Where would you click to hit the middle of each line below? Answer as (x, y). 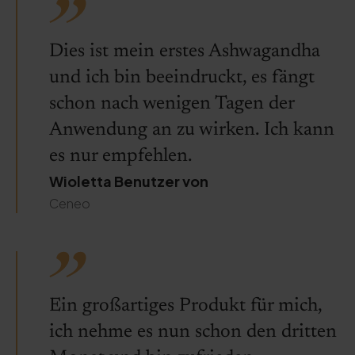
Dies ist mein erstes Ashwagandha (185, 52)
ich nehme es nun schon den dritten (193, 332)
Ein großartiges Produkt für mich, (185, 306)
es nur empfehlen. (121, 156)
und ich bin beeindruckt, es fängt (182, 78)
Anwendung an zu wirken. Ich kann (192, 130)
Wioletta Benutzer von (129, 181)
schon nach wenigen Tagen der (172, 104)
